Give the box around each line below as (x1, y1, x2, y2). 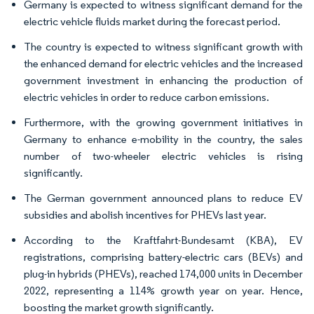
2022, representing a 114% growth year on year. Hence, (24, 283, 303, 297)
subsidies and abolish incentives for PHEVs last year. (24, 207, 266, 221)
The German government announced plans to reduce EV (24, 191, 303, 205)
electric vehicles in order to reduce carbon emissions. (24, 90, 269, 104)
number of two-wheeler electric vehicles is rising (24, 149, 303, 163)
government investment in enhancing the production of (24, 73, 303, 87)
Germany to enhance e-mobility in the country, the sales (24, 132, 303, 146)
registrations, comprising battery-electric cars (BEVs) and (24, 250, 303, 264)
